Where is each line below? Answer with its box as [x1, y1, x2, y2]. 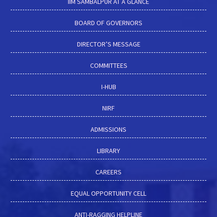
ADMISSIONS [91, 124, 126, 134]
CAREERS [95, 167, 122, 176]
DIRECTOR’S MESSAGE [77, 39, 140, 48]
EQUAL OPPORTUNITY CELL [71, 188, 146, 198]
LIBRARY [97, 146, 120, 155]
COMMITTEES [90, 61, 127, 70]
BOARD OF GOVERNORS [75, 18, 142, 27]
